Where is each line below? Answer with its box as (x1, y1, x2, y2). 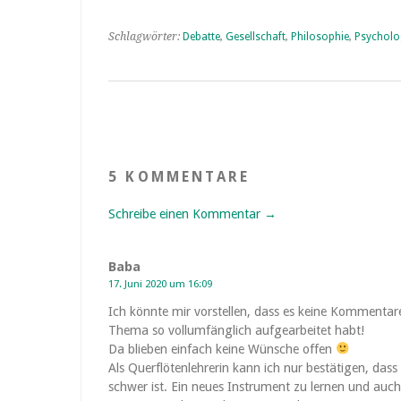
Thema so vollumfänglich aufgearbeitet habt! (108, 323, 364, 337)
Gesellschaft (226, 30, 286, 43)
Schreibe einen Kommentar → (108, 207, 277, 221)
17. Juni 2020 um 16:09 (108, 277, 212, 290)
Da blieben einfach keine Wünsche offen (108, 342, 336, 356)
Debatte (183, 30, 220, 43)
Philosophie (291, 30, 349, 43)
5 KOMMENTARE (108, 168, 251, 185)
